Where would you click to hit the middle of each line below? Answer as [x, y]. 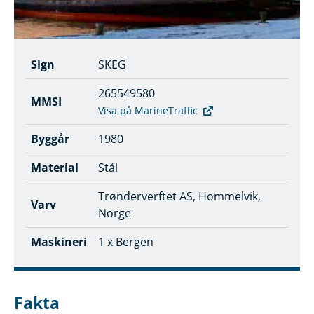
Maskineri [59, 242]
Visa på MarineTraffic [148, 110]
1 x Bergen [126, 242]
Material [55, 168]
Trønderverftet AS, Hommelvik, [179, 196]
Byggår [50, 139]
